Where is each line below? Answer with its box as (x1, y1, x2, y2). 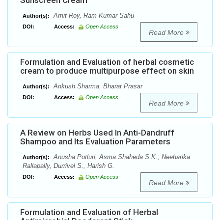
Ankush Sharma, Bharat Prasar (52, 82, 142, 90)
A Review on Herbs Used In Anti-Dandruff (20, 128, 174, 138)
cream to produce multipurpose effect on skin (20, 66, 194, 76)
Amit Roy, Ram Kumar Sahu (52, 12, 134, 20)
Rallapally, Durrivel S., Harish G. (23, 162, 114, 170)
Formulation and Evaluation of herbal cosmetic (20, 57, 194, 67)
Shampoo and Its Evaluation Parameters (20, 137, 170, 147)
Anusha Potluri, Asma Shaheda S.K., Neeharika (52, 153, 190, 161)
